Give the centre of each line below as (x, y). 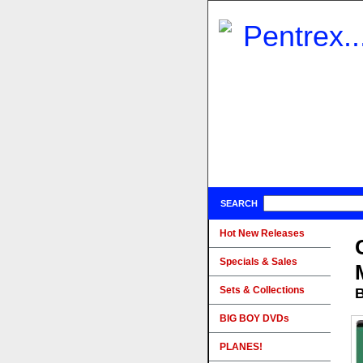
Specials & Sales (258, 262)
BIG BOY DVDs (254, 318)
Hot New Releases (262, 233)
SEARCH (239, 203)
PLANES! (241, 347)
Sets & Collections (262, 290)
